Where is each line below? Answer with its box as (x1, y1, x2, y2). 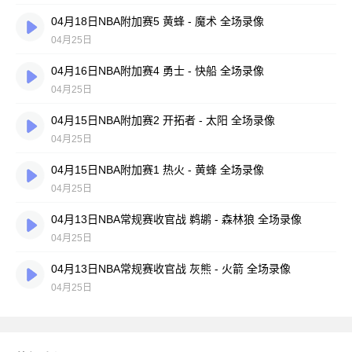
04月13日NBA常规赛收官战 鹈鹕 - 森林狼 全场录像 (51, 213, 302, 225)
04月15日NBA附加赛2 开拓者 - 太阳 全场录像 (51, 114, 275, 126)
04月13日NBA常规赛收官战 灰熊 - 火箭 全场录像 (51, 262, 291, 275)
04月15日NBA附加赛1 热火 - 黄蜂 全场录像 (51, 163, 264, 176)
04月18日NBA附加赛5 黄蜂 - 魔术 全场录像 (51, 15, 264, 27)
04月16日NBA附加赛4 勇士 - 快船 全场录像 (51, 64, 264, 77)
